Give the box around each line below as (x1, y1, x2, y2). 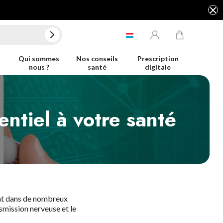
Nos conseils (76, 54, 118, 63)
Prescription (137, 54, 179, 63)
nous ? (28, 63, 49, 71)
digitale (145, 63, 171, 71)
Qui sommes (18, 54, 60, 63)
